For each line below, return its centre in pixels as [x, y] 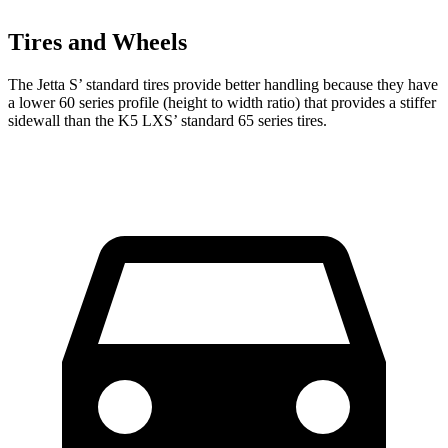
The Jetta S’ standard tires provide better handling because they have [223, 85]
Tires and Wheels [97, 42]
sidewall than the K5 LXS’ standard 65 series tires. [167, 121]
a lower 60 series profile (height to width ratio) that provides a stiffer [222, 103]
